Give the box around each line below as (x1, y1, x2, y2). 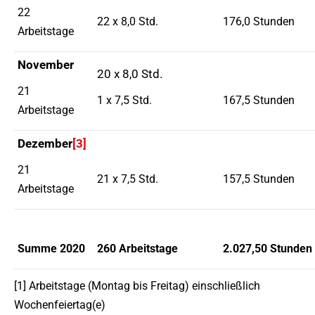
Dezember (18, 136, 72, 150)
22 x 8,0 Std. (97, 15, 158, 28)
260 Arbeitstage (97, 242, 178, 255)
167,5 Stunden (223, 94, 295, 107)
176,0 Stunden (223, 15, 295, 28)
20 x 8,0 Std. (97, 67, 162, 81)
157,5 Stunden (223, 172, 295, 186)
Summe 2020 (18, 242, 85, 255)
